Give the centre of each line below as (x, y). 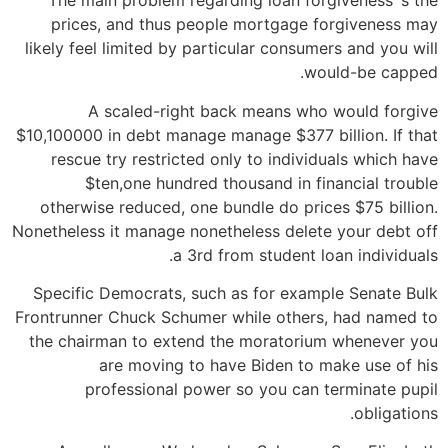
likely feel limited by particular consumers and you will (231, 48)
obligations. (396, 413)
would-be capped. (371, 72)
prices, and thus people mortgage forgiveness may (244, 24)
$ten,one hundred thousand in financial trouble (261, 182)
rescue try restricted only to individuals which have (244, 158)
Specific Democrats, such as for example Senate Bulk (235, 293)
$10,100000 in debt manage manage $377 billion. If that (227, 134)
